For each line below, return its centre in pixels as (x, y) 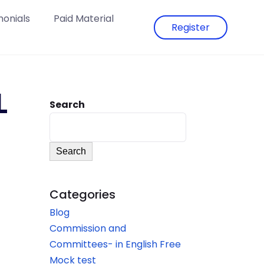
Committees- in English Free (115, 244)
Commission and (88, 228)
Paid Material (83, 19)
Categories (82, 194)
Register (191, 27)
